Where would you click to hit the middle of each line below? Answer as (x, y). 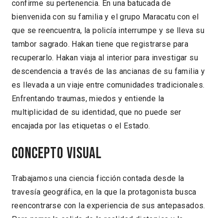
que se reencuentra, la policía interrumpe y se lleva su (108, 31)
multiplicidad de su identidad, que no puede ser (97, 112)
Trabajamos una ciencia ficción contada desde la (98, 179)
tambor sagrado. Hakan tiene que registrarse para (100, 44)
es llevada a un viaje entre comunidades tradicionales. (108, 85)
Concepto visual (57, 153)
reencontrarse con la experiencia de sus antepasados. (109, 206)
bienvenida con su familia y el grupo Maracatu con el (105, 17)
